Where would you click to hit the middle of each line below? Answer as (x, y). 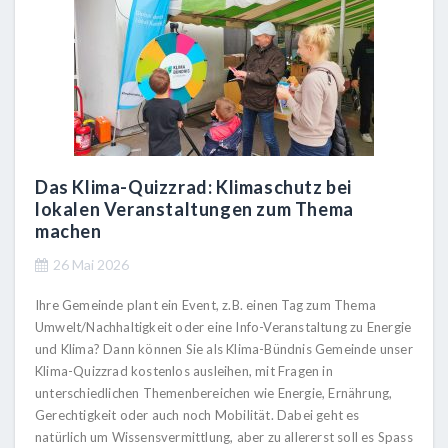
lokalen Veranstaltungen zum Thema (194, 208)
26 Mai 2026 (91, 264)
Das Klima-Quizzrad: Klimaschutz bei (194, 186)
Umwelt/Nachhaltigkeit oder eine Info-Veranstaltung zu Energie (223, 326)
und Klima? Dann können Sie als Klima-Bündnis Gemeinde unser (224, 348)
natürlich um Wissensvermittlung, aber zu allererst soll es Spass (224, 436)
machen (68, 230)
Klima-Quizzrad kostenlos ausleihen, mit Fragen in (184, 370)
